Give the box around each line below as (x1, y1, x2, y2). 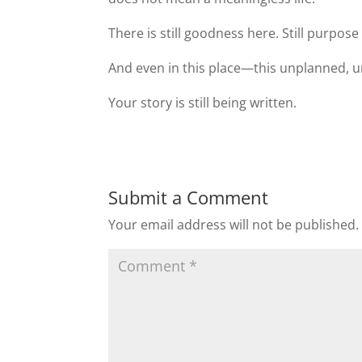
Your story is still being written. (108, 94, 297, 112)
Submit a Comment (108, 185, 269, 209)
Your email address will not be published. (108, 216, 360, 234)
